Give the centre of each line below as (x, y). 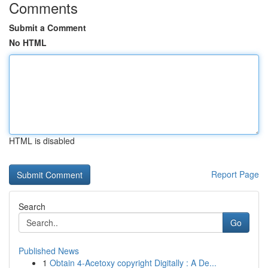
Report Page (235, 174)
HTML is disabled (42, 141)
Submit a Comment (48, 28)
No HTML (28, 42)
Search (32, 206)
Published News (49, 251)
